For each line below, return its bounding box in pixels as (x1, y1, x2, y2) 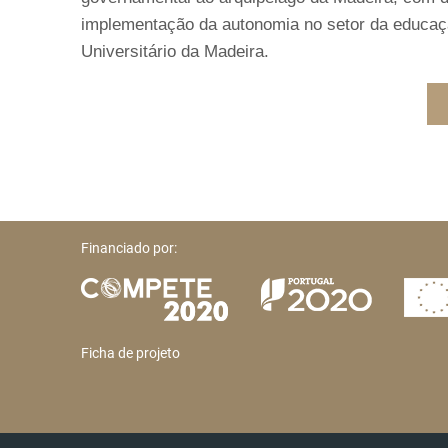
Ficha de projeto (81, 344, 181, 361)
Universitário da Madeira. (81, 41, 270, 61)
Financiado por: (81, 239, 178, 256)
